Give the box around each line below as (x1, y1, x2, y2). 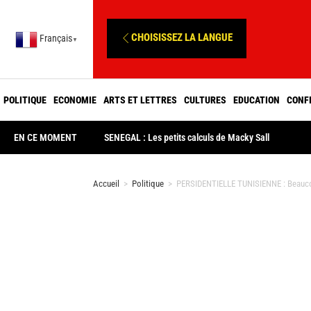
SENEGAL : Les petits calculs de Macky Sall (104, 132, 270, 143)
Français (40, 33, 73, 44)
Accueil (93, 178, 120, 189)
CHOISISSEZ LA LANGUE (131, 31, 233, 44)
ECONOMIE (53, 94, 96, 106)
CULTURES (184, 94, 226, 106)
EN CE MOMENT (14, 132, 77, 143)
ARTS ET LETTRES (103, 94, 177, 106)
